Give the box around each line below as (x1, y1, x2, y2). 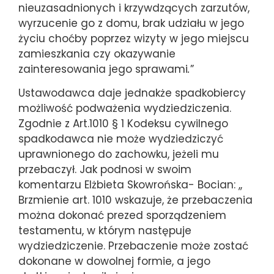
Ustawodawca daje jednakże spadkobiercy (18, 86, 246, 101)
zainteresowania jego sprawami (18, 61, 188, 76)
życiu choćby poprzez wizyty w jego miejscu (18, 31, 249, 46)
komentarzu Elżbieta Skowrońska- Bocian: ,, (18, 177, 242, 193)
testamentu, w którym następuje (18, 223, 191, 239)
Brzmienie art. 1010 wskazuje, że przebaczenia (18, 193, 253, 208)
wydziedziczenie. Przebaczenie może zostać (18, 239, 248, 254)
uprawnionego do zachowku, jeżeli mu (18, 147, 219, 162)
